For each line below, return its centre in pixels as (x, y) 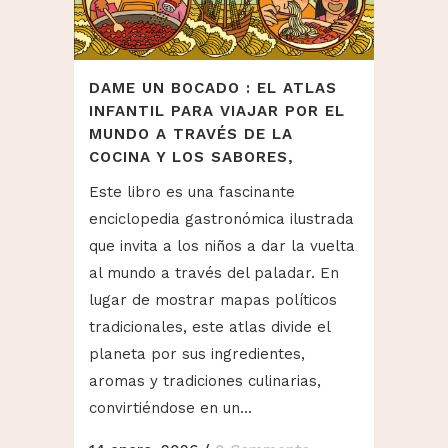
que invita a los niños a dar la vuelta (222, 245)
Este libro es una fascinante (192, 191)
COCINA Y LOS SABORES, (194, 156)
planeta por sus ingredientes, (197, 353)
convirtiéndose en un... (170, 407)
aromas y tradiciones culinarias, (205, 380)
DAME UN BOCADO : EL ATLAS (213, 87)
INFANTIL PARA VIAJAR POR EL (217, 110)
